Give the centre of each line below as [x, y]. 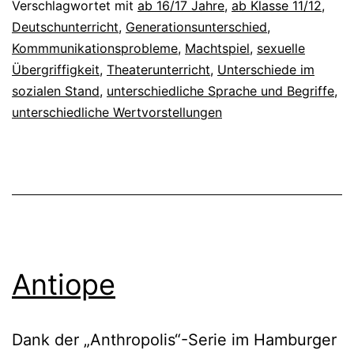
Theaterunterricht [158, 69]
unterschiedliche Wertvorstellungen [117, 112]
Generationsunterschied [196, 26]
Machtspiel [217, 48]
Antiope [64, 284]
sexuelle [281, 48]
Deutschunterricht [65, 26]
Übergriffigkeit [56, 69]
